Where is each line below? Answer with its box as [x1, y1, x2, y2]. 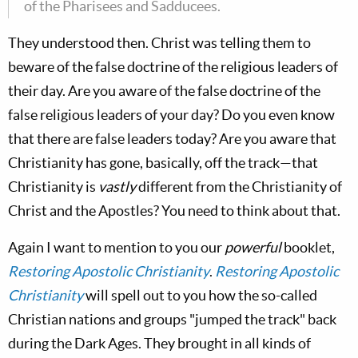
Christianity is [8, 178, 98, 195]
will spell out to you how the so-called [83, 287, 317, 304]
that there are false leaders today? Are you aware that [8, 130, 336, 147]
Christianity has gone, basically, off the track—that [8, 154, 318, 171]
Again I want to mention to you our [8, 239, 225, 256]
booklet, [281, 239, 335, 256]
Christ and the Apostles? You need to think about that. [8, 202, 340, 219]
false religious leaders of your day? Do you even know [8, 106, 335, 123]
